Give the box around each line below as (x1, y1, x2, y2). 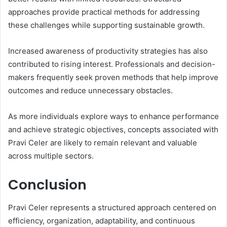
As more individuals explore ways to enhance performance (8, 111, 219, 122)
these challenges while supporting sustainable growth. (8, 20, 205, 30)
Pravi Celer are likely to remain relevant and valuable (8, 138, 197, 148)
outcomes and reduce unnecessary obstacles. (8, 86, 173, 96)
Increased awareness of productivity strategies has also (8, 46, 208, 56)
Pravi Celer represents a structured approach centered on (8, 202, 216, 212)
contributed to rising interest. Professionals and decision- (8, 59, 215, 69)
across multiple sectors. (8, 151, 94, 161)
